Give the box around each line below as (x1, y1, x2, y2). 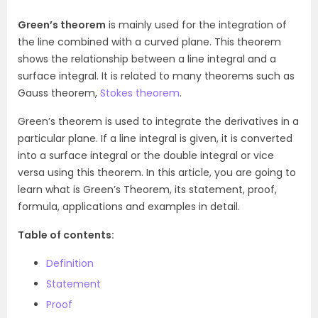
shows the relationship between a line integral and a (18, 52, 276, 66)
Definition (46, 256, 94, 270)
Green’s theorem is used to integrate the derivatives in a (18, 114, 299, 128)
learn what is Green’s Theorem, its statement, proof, (18, 182, 277, 197)
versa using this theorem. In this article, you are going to (18, 165, 296, 180)
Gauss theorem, (18, 86, 100, 100)
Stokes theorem (100, 86, 180, 100)
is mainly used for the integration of (106, 18, 287, 32)
